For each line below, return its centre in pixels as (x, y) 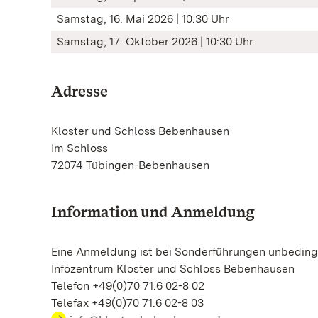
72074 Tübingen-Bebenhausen (130, 165)
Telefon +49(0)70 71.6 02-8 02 (128, 286)
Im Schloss (79, 148)
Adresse (79, 91)
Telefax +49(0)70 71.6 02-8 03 (127, 303)
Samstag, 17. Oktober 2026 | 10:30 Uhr (155, 42)
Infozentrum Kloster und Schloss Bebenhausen (173, 269)
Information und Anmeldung (153, 212)
